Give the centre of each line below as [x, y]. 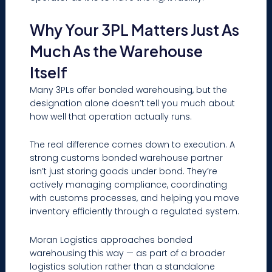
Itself [49, 72]
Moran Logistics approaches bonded [111, 240]
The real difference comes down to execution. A [133, 145]
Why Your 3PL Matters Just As [135, 29]
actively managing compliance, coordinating [129, 185]
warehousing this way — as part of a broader [128, 253]
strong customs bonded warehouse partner [127, 158]
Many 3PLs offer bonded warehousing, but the [129, 90]
